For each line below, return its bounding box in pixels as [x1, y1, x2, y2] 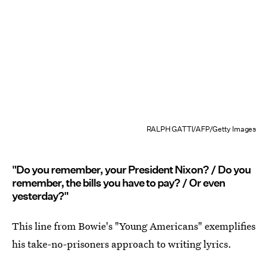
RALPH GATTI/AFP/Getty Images [146, 124, 256, 134]
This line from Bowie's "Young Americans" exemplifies [12, 219, 255, 233]
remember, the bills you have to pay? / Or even [12, 176, 225, 189]
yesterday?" [12, 190, 68, 202]
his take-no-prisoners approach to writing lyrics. [12, 237, 232, 251]
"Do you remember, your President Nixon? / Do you [12, 163, 251, 176]
